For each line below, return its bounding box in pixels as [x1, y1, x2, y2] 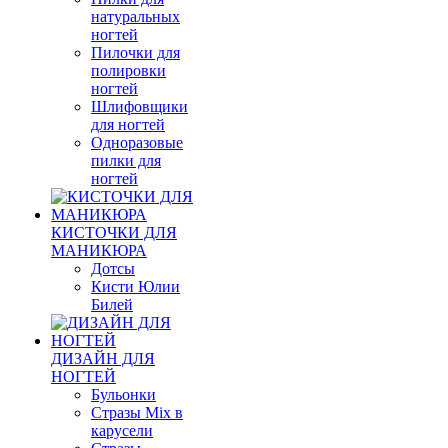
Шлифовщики [91, 98, 188, 115]
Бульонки [91, 386, 156, 403]
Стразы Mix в [91, 404, 183, 421]
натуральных [91, 8, 180, 25]
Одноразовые [91, 134, 183, 151]
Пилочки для [91, 44, 180, 61]
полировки [91, 62, 166, 79]
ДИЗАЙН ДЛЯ [51, 350, 155, 367]
